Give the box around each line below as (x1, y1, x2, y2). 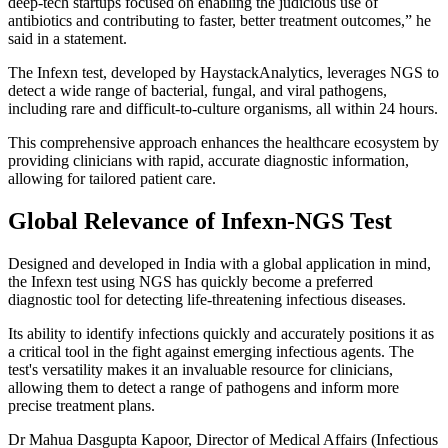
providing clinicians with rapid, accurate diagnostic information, (8, 152, 409, 170)
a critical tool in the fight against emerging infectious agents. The (8, 343, 414, 361)
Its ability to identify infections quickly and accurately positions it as (8, 325, 434, 343)
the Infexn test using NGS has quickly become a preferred (8, 273, 373, 291)
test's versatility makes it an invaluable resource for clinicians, (8, 361, 393, 379)
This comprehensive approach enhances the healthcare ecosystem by (8, 134, 439, 152)
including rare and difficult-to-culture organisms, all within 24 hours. (8, 100, 438, 118)
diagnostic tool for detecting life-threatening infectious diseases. (8, 291, 406, 309)
